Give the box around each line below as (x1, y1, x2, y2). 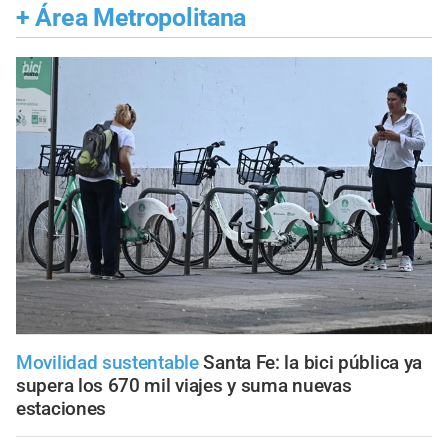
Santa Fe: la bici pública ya (203, 351, 423, 375)
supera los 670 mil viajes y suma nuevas (16, 374, 352, 398)
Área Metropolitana (35, 2, 247, 32)
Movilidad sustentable (16, 351, 199, 375)
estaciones (16, 397, 106, 421)
